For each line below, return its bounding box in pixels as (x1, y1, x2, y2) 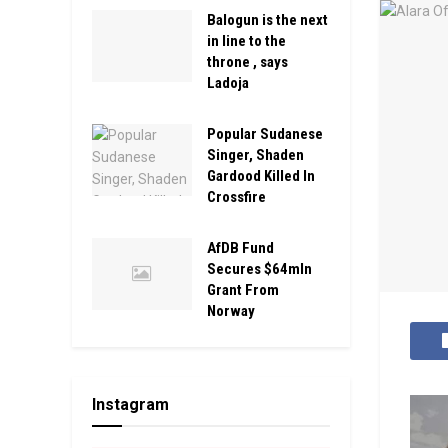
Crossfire (207, 188, 266, 206)
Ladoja (207, 74, 249, 92)
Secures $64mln (207, 260, 312, 278)
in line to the (207, 32, 286, 50)
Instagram (92, 395, 169, 414)
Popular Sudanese (207, 125, 323, 143)
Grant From (207, 281, 279, 299)
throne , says (207, 53, 288, 71)
